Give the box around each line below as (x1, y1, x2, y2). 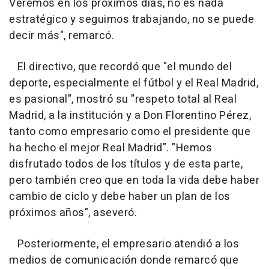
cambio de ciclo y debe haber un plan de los (9, 188, 231, 205)
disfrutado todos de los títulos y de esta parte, (9, 156, 243, 172)
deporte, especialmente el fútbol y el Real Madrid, (9, 74, 258, 91)
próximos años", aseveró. (9, 204, 137, 221)
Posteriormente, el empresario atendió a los (9, 235, 239, 252)
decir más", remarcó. (9, 27, 114, 44)
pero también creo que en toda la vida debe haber (9, 172, 259, 189)
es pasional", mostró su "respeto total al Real (9, 91, 237, 107)
